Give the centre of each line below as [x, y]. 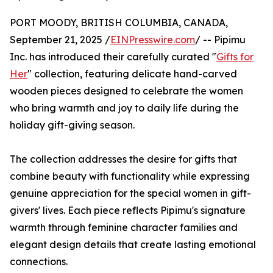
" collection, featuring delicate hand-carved [132, 74]
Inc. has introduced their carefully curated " [113, 57]
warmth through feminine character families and [124, 228]
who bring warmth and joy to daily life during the [124, 108]
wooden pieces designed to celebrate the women [126, 91]
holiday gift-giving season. [72, 125]
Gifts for [235, 57]
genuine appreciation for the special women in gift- [130, 193]
